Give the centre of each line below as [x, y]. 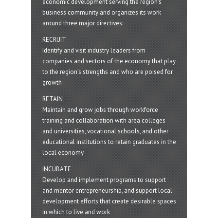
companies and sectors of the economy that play [109, 61]
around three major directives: [82, 23]
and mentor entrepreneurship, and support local [107, 190]
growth [52, 82]
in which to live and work [76, 212]
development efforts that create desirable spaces [109, 201]
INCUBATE [56, 169]
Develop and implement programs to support [104, 180]
